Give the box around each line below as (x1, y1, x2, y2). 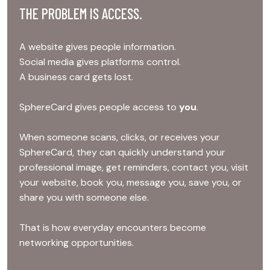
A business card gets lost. (19, 70, 133, 83)
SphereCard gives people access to (19, 100, 179, 113)
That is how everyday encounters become (19, 221, 206, 234)
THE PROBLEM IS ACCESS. (19, 4, 142, 22)
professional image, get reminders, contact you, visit (19, 160, 248, 174)
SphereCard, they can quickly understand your (19, 145, 225, 159)
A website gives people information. (19, 40, 176, 53)
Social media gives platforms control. (19, 55, 181, 68)
